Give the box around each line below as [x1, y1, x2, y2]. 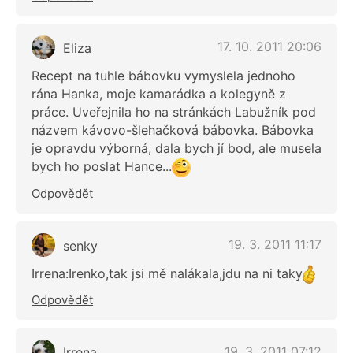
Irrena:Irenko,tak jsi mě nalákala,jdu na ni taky [32, 265, 303, 281]
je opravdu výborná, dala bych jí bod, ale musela [32, 139, 321, 156]
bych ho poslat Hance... [32, 158, 172, 174]
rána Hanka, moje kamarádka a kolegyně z [32, 85, 286, 102]
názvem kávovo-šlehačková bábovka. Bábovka [32, 121, 314, 138]
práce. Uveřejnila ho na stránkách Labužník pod [32, 103, 316, 120]
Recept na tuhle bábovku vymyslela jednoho [32, 67, 295, 84]
